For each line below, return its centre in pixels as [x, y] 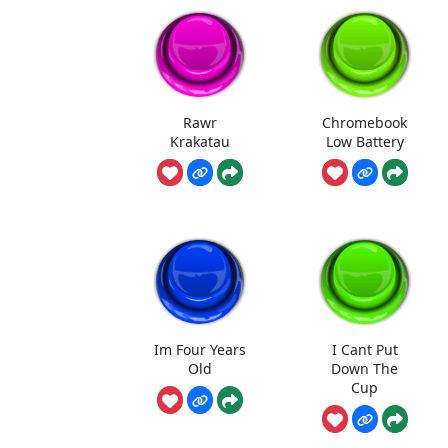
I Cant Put [364, 349]
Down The [365, 368]
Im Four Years [200, 349]
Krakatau [200, 141]
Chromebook [365, 122]
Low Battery [364, 141]
